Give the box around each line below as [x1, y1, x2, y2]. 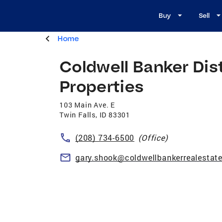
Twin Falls [59, 110, 96, 119]
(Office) [138, 132, 168, 143]
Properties [59, 75, 144, 96]
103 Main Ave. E [59, 100, 115, 110]
